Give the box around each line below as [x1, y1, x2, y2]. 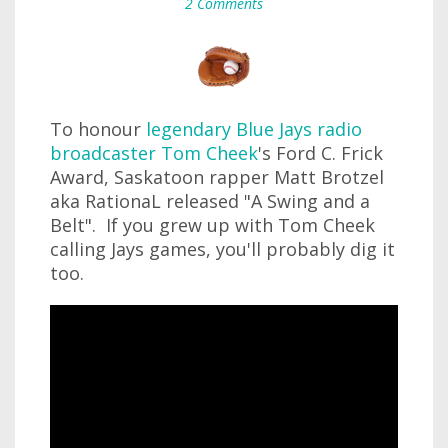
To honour [50, 117, 146, 141]
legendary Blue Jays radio [146, 117, 362, 141]
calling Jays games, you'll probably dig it [50, 237, 395, 261]
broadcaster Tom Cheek [50, 141, 258, 165]
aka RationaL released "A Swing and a [50, 189, 370, 213]
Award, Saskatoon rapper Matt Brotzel [50, 165, 384, 189]
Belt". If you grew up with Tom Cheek [50, 213, 375, 237]
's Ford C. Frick [258, 141, 383, 165]
